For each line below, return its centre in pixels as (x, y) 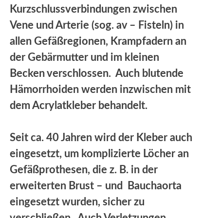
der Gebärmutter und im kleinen (84, 57)
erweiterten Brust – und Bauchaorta (96, 186)
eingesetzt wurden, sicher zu (77, 202)
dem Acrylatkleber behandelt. (79, 105)
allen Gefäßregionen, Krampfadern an (98, 41)
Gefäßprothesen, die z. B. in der (84, 170)
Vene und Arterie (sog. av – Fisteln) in (97, 25)
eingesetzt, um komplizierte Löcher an (99, 154)
